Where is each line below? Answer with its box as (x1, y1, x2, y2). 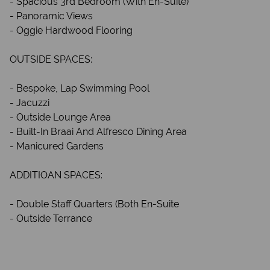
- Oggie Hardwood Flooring (10, 25, 133, 36)
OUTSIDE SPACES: (10, 54, 92, 65)
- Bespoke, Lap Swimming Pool (10, 83, 149, 94)
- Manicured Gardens (10, 140, 104, 152)
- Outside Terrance (10, 213, 92, 224)
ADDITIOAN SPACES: (10, 169, 102, 181)
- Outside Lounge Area (10, 111, 111, 123)
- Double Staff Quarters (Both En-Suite (10, 198, 179, 210)
